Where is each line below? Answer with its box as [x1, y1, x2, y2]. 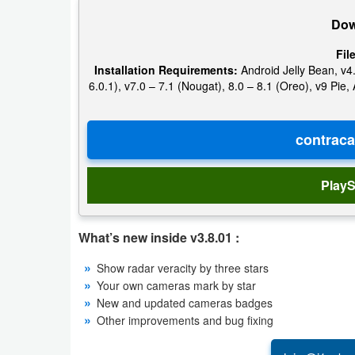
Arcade [25, 159, 63, 177]
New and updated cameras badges [97, 294, 273, 311]
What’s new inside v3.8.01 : [78, 227, 239, 246]
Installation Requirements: [94, 61, 238, 78]
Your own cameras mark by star [97, 277, 256, 293]
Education [25, 305, 77, 323]
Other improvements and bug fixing [97, 311, 273, 328]
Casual [25, 269, 62, 286]
